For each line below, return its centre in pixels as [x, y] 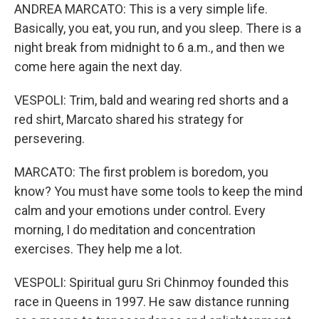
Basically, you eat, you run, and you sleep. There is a [158, 28]
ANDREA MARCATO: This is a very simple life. [141, 9]
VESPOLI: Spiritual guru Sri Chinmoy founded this [152, 282]
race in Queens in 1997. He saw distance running [152, 302]
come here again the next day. [98, 67]
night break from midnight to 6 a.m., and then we [150, 47]
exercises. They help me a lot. [98, 249]
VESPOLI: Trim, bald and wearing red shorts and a [151, 100]
